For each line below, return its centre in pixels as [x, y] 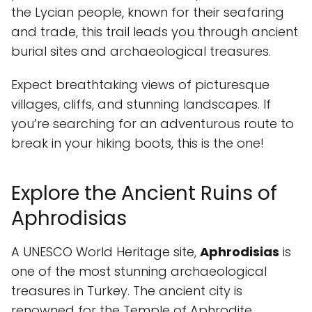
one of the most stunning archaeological [139, 271]
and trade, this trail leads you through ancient [155, 32]
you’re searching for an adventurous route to [153, 124]
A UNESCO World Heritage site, [106, 252]
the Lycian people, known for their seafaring [148, 12]
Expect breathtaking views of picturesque [140, 85]
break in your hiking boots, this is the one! [138, 143]
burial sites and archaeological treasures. [141, 51]
